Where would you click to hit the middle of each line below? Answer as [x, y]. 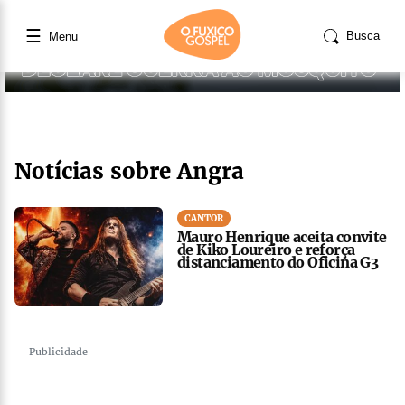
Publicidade [58, 351]
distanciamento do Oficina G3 [278, 262]
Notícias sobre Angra [129, 171]
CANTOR [204, 218]
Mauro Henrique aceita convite [282, 236]
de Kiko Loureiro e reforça [266, 249]
